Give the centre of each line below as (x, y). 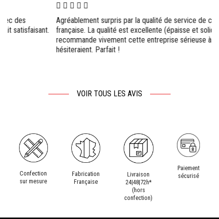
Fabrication (86, 174)
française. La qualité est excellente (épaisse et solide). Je (95, 30)
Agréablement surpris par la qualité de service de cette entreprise (108, 20)
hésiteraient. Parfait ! (39, 50)
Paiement (188, 168)
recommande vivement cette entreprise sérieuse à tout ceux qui (106, 40)
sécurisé (188, 175)
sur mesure (33, 181)
